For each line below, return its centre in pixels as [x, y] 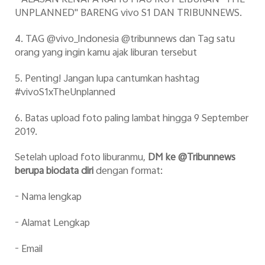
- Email [28, 249]
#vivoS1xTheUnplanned [65, 93]
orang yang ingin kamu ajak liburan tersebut [106, 54]
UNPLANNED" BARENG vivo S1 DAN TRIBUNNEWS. [128, 14]
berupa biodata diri [54, 172]
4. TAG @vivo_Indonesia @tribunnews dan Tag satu [125, 40]
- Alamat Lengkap [52, 223]
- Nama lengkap [48, 198]
